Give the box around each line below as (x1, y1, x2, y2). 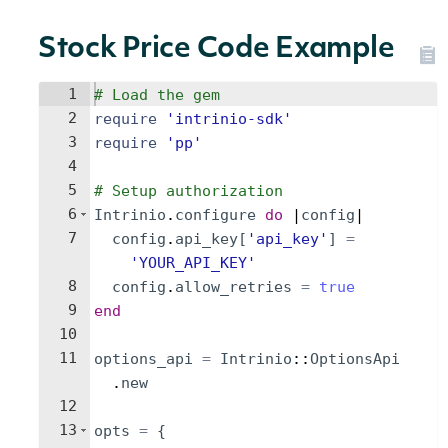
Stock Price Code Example (38, 36, 395, 64)
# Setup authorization (94, 182, 283, 200)
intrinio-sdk (175, 110, 283, 128)
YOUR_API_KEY (139, 254, 247, 272)
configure (175, 206, 256, 224)
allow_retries (175, 278, 292, 296)
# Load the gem (94, 86, 220, 104)
